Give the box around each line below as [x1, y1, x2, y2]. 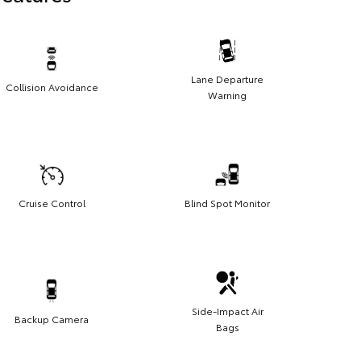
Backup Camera [15, 312, 89, 326]
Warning [208, 88, 247, 102]
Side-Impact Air [191, 304, 263, 318]
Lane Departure [191, 72, 263, 86]
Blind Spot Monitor [185, 196, 270, 210]
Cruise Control [18, 196, 85, 210]
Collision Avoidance [5, 80, 98, 94]
